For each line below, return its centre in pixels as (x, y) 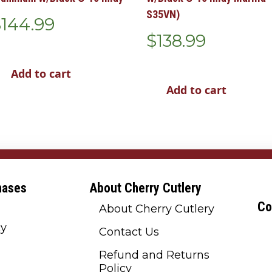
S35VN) (163, 15)
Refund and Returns (154, 255)
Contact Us (129, 232)
